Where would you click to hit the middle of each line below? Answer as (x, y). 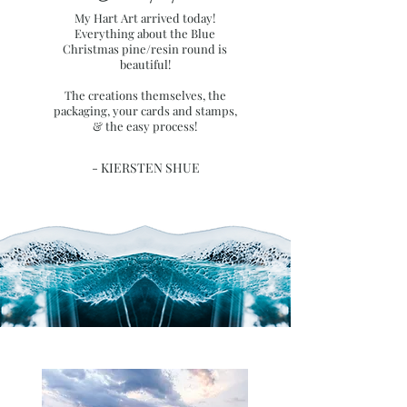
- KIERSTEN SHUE (145, 168)
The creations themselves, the (145, 95)
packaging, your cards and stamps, (145, 111)
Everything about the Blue (145, 34)
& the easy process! (145, 126)
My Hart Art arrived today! (145, 18)
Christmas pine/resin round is (145, 49)
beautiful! (145, 65)
